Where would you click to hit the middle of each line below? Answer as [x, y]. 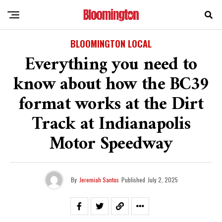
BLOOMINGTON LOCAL [111, 44]
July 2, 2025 [163, 180]
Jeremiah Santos [99, 180]
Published [133, 180]
